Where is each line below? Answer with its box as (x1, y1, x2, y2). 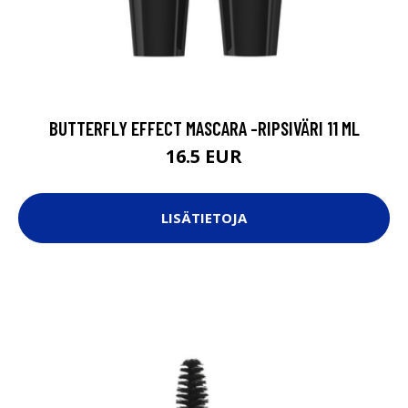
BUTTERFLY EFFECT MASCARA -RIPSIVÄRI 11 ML (48, 116, 360, 139)
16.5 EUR (166, 143, 242, 168)
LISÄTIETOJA (161, 209, 247, 228)
